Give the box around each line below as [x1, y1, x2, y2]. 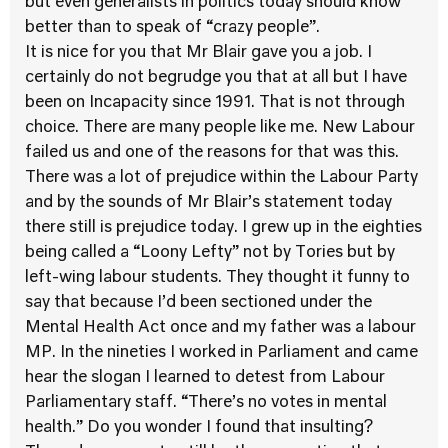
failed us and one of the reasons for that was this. [25, 145, 399, 161]
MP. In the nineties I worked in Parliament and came [25, 345, 418, 361]
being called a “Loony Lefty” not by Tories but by [25, 245, 395, 261]
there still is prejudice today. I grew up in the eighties [25, 220, 422, 236]
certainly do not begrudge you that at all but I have [25, 70, 407, 86]
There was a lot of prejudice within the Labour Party [25, 170, 418, 186]
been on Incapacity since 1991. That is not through [25, 95, 405, 111]
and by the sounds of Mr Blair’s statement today [25, 195, 392, 211]
